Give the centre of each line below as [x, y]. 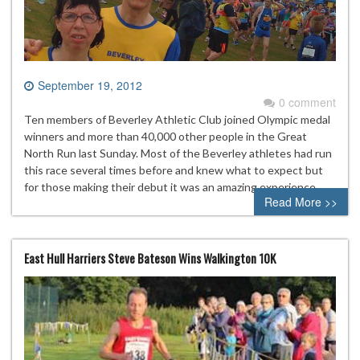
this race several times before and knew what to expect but [174, 170]
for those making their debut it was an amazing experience [170, 187]
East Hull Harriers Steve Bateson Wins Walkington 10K [150, 258]
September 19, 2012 [90, 86]
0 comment [307, 102]
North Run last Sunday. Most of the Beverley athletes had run [178, 153]
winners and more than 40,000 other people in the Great [166, 137]
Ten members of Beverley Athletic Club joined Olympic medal [177, 120]
